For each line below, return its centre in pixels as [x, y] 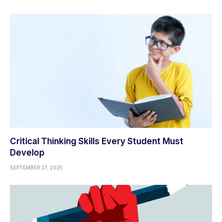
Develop [27, 152]
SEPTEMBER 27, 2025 [36, 167]
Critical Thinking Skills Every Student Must [97, 141]
